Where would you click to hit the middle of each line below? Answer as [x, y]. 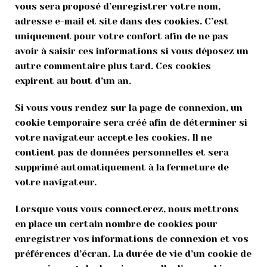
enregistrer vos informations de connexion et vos [132, 239]
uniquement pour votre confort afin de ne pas [122, 37]
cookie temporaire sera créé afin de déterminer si [131, 123]
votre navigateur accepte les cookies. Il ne [114, 138]
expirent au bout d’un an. [73, 81]
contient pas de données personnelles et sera [122, 153]
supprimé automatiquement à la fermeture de [122, 168]
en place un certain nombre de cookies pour [116, 224]
